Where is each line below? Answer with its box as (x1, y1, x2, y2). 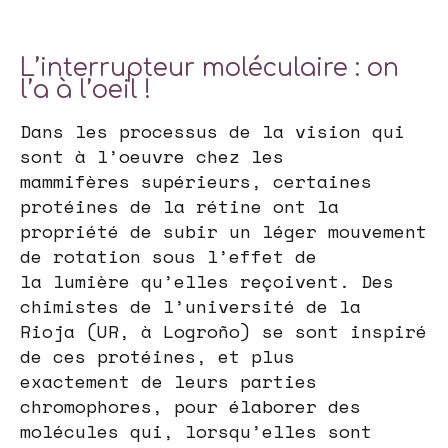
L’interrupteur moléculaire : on (20, 54, 399, 83)
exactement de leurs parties (20, 368, 317, 395)
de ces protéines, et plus (20, 343, 295, 370)
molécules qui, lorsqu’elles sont (20, 418, 372, 445)
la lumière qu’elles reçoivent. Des (20, 268, 394, 295)
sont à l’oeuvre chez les (20, 143, 284, 170)
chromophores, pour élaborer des (20, 393, 361, 420)
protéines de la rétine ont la (20, 193, 339, 220)
